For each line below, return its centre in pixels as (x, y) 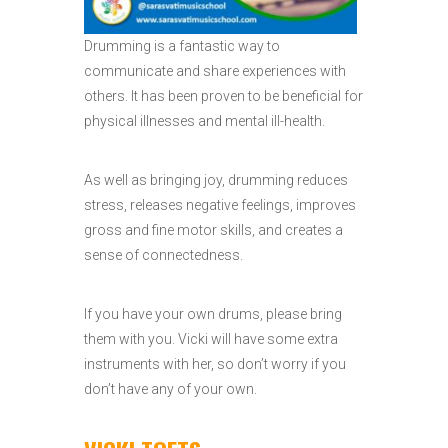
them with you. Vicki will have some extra (211, 339)
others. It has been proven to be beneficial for (223, 96)
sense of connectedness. (163, 255)
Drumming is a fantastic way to (182, 46)
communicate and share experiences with (215, 71)
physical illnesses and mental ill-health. (204, 121)
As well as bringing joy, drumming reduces (216, 180)
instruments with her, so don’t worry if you (215, 364)
